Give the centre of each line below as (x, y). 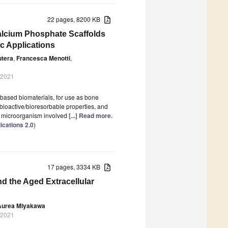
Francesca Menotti (43, 58)
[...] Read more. (91, 115)
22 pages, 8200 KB (76, 19)
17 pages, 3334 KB (76, 166)
